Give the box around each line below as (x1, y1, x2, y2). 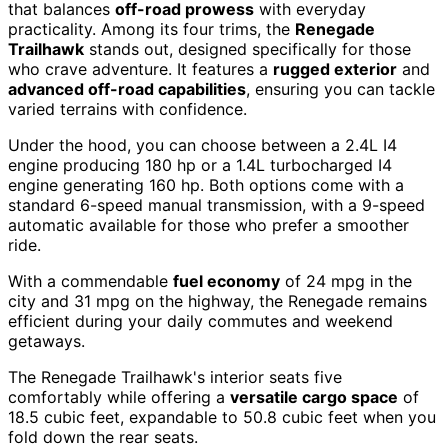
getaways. (8, 331, 85, 352)
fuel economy (173, 271, 280, 292)
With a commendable (8, 271, 173, 292)
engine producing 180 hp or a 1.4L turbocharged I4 (8, 155, 392, 176)
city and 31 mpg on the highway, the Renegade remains (8, 291, 427, 312)
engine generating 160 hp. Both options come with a (8, 175, 404, 196)
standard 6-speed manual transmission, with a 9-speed (8, 195, 425, 216)
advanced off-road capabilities (8, 79, 246, 100)
